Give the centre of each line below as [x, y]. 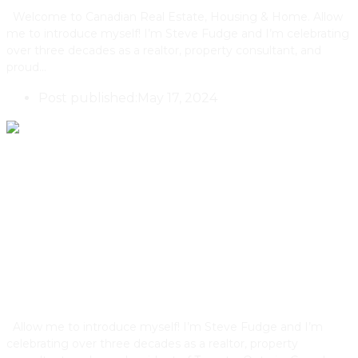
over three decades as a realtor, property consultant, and [164, 51]
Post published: [88, 98]
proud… [26, 68]
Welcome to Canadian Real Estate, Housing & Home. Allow [175, 17]
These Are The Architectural [152, 217]
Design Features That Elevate [158, 250]
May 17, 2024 [177, 98]
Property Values [89, 284]
